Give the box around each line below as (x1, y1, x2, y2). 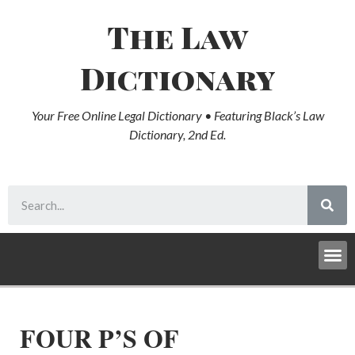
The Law (107, 16, 248, 57)
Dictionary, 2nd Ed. (129, 127, 226, 142)
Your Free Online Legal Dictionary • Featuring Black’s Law (31, 108, 324, 123)
